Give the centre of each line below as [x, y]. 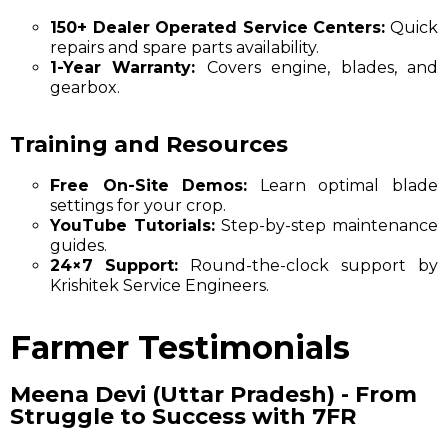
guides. [78, 246]
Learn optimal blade [342, 186]
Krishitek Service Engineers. [159, 286]
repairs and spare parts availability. [184, 48]
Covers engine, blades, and [317, 68]
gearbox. [85, 88]
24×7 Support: [114, 266]
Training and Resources [149, 145]
